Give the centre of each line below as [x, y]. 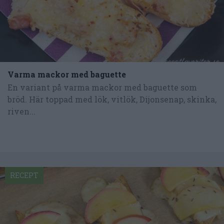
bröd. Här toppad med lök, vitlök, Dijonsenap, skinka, [112, 99]
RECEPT [24, 175]
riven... [21, 111]
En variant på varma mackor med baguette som [102, 87]
